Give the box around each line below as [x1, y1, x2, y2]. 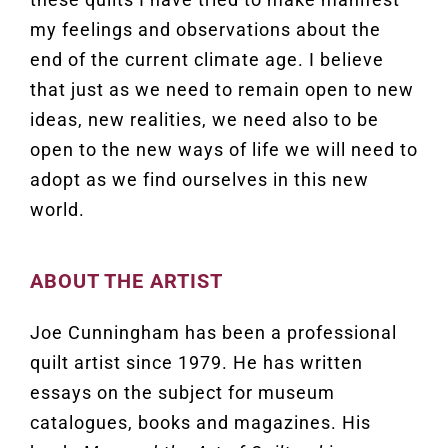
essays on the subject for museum [29, 382, 335, 404]
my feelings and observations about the [29, 19, 381, 41]
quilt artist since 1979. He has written [29, 352, 363, 374]
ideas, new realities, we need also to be [29, 109, 379, 131]
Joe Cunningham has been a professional [29, 322, 397, 344]
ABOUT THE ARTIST [29, 269, 223, 294]
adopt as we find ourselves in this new [29, 169, 369, 191]
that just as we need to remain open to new [29, 79, 414, 101]
